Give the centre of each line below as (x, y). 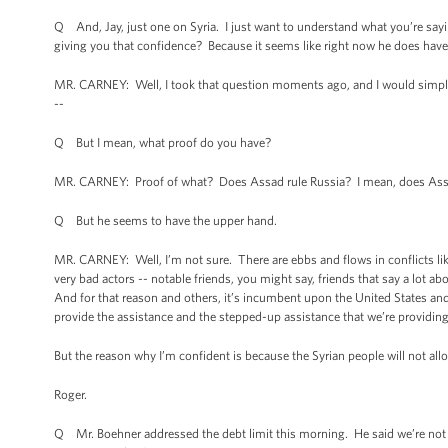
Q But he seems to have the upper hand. (165, 220)
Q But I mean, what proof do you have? (162, 142)
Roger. (70, 394)
